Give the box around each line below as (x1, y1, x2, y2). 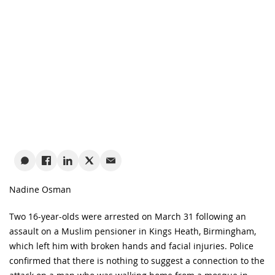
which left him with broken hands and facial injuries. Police (9, 240, 254, 252)
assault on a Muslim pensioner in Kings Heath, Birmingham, (9, 225, 256, 237)
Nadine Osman (9, 184, 71, 195)
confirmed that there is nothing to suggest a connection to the (9, 255, 265, 266)
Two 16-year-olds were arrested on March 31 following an (9, 211, 246, 222)
